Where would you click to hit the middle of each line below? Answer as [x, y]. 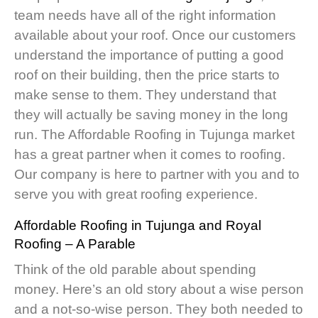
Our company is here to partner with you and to [157, 175]
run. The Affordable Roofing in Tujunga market [154, 135]
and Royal [228, 226]
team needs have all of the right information [145, 16]
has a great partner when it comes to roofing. [150, 155]
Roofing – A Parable [75, 244]
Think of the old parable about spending [135, 270]
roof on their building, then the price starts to [147, 75]
